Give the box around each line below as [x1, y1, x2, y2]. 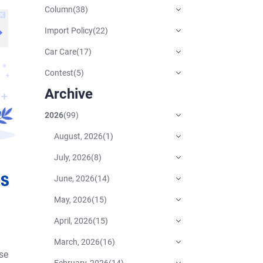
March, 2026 [54, 237, 100, 247]
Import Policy [45, 25, 93, 35]
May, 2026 [54, 194, 92, 204]
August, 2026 [54, 131, 103, 141]
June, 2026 [54, 173, 95, 183]
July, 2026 [54, 152, 91, 162]
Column [45, 4, 73, 14]
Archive [45, 86, 93, 102]
